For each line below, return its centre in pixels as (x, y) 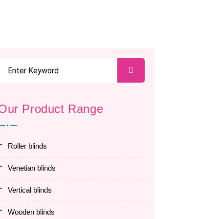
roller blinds (30, 146)
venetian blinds (34, 168)
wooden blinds (35, 212)
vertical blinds (32, 190)
